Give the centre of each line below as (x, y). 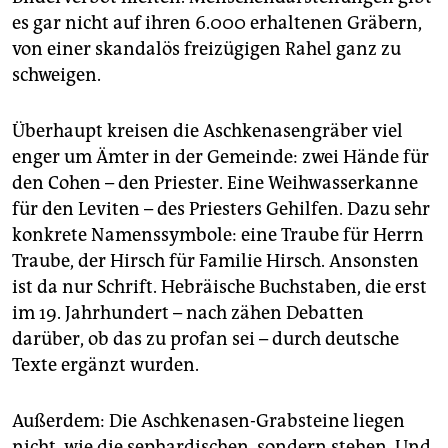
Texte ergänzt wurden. (105, 365)
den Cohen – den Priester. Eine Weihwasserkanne (215, 183)
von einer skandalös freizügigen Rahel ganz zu (206, 49)
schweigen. (56, 75)
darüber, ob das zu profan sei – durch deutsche (205, 339)
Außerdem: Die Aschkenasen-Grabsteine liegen (208, 421)
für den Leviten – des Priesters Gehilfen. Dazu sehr (221, 209)
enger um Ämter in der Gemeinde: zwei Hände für (220, 157)
